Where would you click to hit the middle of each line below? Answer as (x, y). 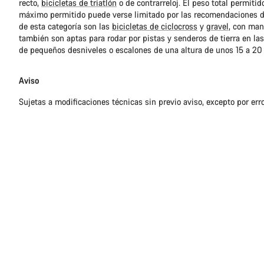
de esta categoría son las (65, 27)
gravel (217, 27)
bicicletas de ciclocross (155, 27)
